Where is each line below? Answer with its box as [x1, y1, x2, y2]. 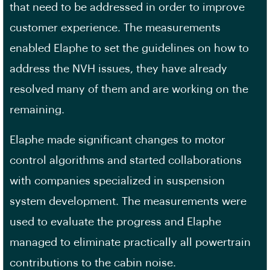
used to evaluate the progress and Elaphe [10, 216, 221, 227]
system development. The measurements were [10, 195, 246, 207]
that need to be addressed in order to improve [10, 1, 245, 13]
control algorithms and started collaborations [10, 154, 242, 166]
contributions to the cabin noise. [10, 257, 176, 268]
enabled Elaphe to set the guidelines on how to [10, 42, 249, 54]
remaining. [10, 104, 64, 115]
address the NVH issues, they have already [10, 63, 227, 74]
